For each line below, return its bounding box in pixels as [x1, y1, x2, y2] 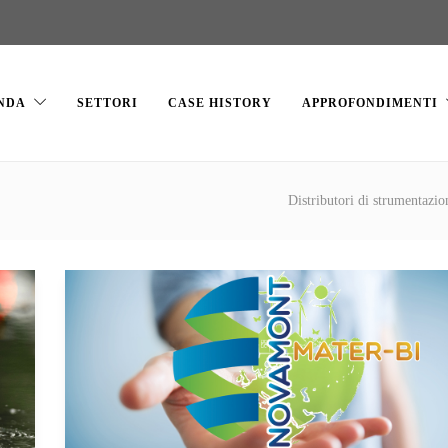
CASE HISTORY [168, 96, 272, 110]
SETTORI [77, 96, 138, 110]
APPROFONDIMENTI [302, 96, 438, 110]
